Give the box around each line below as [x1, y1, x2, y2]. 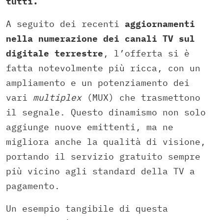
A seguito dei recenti [6, 18, 125, 30]
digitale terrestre [6, 48, 103, 59]
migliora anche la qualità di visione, [6, 136, 206, 148]
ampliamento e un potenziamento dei [6, 77, 190, 89]
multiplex [33, 92, 82, 104]
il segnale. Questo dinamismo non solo [6, 107, 206, 118]
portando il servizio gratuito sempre [6, 151, 200, 163]
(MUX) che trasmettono [82, 92, 200, 104]
